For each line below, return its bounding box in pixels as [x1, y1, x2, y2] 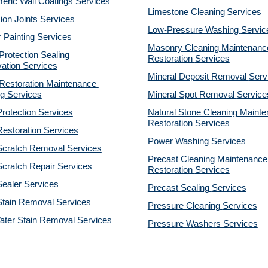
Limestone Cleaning [147, 7, 225, 17]
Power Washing [147, 136, 211, 146]
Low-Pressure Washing [147, 25, 241, 35]
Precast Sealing [147, 183, 212, 193]
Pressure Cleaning [147, 201, 223, 211]
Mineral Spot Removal [147, 90, 237, 99]
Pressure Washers [147, 219, 223, 229]
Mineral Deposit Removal [147, 72, 249, 81]
